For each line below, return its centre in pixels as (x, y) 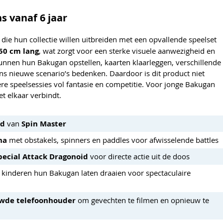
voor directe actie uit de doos (139, 156)
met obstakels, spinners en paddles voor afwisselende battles (113, 140)
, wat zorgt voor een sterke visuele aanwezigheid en (127, 51)
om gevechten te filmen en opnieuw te (142, 200)
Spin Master (44, 123)
